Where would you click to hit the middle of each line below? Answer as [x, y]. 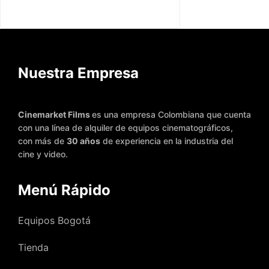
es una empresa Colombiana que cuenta [171, 114]
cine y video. [43, 154]
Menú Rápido [64, 190]
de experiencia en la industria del [167, 141]
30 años [83, 141]
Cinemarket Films [55, 114]
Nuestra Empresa [78, 73]
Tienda [33, 247]
